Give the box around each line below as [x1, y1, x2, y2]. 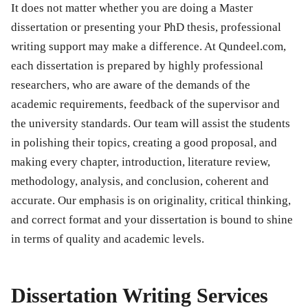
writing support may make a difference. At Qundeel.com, [11, 39, 286, 53]
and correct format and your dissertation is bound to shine [11, 212, 293, 226]
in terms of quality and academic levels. [11, 232, 204, 245]
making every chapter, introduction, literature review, [11, 155, 270, 168]
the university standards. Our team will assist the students [11, 116, 290, 130]
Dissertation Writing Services [11, 283, 268, 307]
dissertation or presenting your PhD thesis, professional [11, 20, 281, 34]
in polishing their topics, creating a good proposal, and [11, 135, 277, 149]
